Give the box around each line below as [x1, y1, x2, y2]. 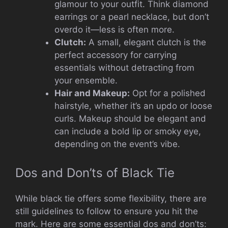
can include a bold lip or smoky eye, [54, 126, 201, 137]
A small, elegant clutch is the [85, 37, 206, 48]
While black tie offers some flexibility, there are [15, 193, 207, 204]
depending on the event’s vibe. [54, 139, 180, 150]
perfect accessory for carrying [54, 50, 177, 61]
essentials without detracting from [54, 63, 194, 73]
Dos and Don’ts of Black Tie [15, 165, 175, 180]
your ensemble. [54, 75, 118, 86]
